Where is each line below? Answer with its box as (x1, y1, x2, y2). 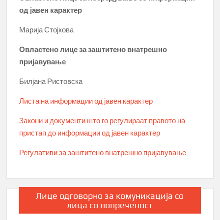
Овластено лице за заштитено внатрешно (19, 45, 167, 54)
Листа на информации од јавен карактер (19, 96, 153, 106)
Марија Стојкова (19, 25, 74, 34)
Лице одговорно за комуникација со (36, 190, 184, 201)
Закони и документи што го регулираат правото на (19, 116, 186, 125)
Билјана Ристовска (19, 77, 83, 86)
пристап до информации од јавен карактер (19, 128, 161, 137)
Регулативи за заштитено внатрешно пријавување (19, 148, 187, 157)
